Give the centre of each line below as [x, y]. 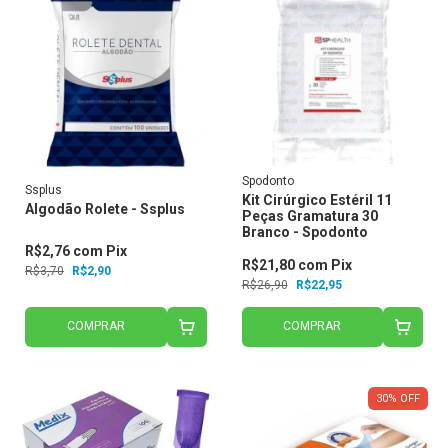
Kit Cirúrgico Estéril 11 [316, 199]
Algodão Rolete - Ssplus [105, 208]
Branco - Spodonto [304, 231]
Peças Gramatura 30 [309, 215]
